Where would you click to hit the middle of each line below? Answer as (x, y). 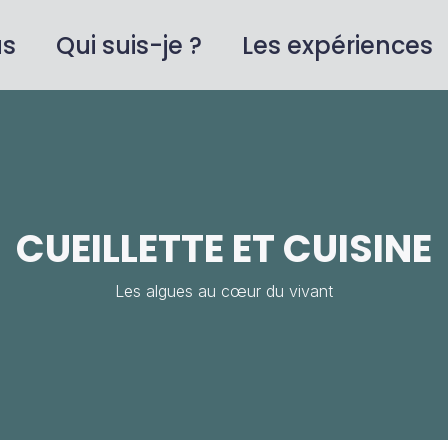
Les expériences (337, 45)
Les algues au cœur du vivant (224, 291)
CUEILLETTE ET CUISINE (224, 248)
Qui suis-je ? (129, 45)
